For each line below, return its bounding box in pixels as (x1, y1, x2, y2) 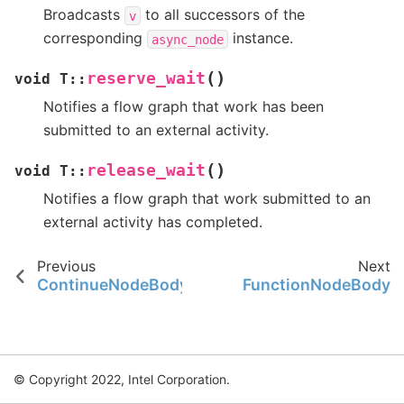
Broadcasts (43, 5, 124, 24)
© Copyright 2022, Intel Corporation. (14, 372, 230, 387)
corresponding (43, 29, 147, 48)
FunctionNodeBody (242, 275, 390, 295)
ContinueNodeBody (37, 275, 189, 295)
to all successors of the (141, 5, 305, 24)
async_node (151, 32, 224, 47)
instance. (228, 29, 293, 48)
